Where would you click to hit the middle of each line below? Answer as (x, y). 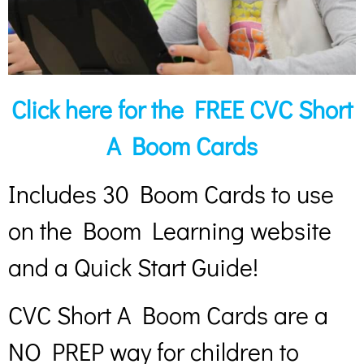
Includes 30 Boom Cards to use (171, 194)
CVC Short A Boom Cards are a (168, 315)
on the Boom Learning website (170, 231)
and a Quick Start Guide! (133, 267)
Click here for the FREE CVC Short (182, 109)
